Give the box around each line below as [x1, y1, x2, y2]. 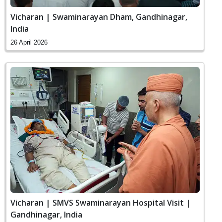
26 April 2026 [10, 38, 48, 46]
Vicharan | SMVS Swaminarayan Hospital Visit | [10, 197, 191, 209]
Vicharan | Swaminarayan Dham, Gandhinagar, [10, 11, 187, 22]
